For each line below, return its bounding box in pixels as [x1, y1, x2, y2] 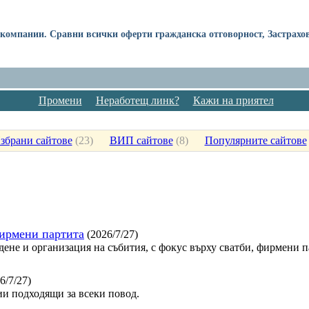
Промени [38, 94, 82, 106]
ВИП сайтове [109, 134, 173, 146]
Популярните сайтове [204, 134, 307, 146]
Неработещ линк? [95, 94, 179, 106]
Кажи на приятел [192, 94, 274, 106]
